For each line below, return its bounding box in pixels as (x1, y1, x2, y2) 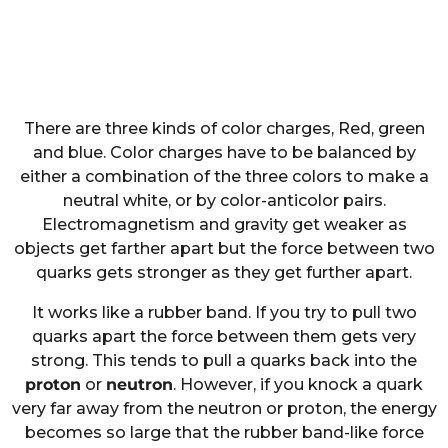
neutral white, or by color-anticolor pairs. (62, 191, 386, 211)
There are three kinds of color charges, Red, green (23, 119, 425, 139)
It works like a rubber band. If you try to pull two (31, 303, 417, 323)
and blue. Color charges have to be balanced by (32, 143, 416, 163)
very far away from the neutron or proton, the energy (11, 399, 437, 419)
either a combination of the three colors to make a (19, 167, 429, 187)
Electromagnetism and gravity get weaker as (41, 215, 407, 235)
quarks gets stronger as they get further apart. (36, 263, 412, 283)
